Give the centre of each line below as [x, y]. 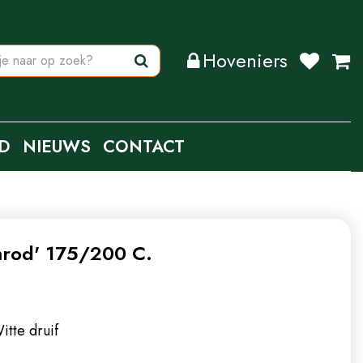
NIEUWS [57, 147]
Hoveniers [245, 60]
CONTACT [144, 147]
